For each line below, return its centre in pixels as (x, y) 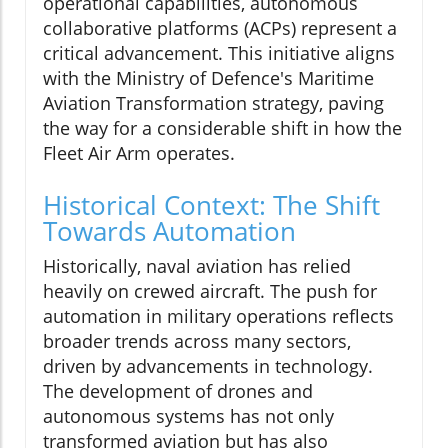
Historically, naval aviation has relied (197, 265)
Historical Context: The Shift (211, 204)
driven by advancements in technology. (208, 365)
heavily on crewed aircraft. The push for (210, 290)
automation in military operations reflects (218, 315)
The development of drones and (178, 390)
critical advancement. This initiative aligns (219, 52)
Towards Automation (169, 230)
